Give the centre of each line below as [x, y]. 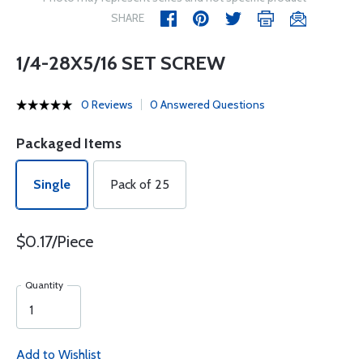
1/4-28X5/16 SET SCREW [121, 63]
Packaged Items [69, 143]
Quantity [44, 285]
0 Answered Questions [207, 105]
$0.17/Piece [55, 241]
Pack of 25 [140, 184]
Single [52, 184]
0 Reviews [107, 105]
